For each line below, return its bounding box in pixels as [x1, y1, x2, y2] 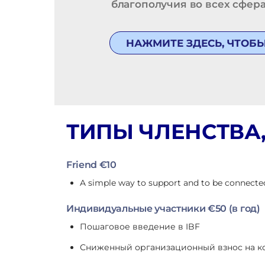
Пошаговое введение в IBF [80, 221, 201, 232]
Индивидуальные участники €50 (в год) [66, 202, 260, 214]
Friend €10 [66, 159, 117, 170]
